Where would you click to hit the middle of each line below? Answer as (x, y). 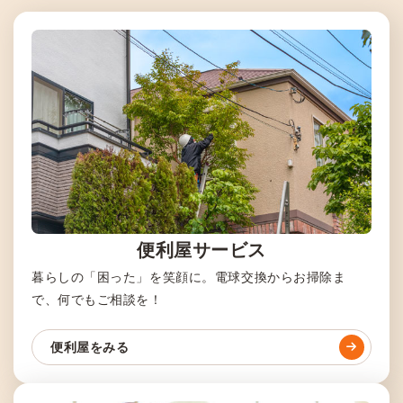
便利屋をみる (90, 347)
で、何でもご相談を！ (97, 299)
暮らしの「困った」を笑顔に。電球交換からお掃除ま (189, 277)
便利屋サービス (201, 250)
